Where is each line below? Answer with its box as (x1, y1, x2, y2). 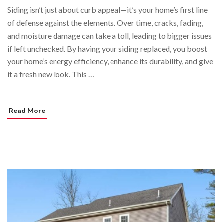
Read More (9, 106, 45, 114)
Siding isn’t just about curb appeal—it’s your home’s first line (7, 4, 208, 14)
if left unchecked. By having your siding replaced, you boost (7, 43, 207, 53)
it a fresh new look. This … (7, 69, 94, 79)
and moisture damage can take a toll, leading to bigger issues (7, 30, 212, 40)
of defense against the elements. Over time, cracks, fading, (7, 17, 203, 27)
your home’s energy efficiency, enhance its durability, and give (7, 56, 213, 66)
